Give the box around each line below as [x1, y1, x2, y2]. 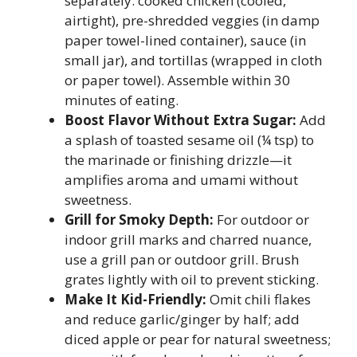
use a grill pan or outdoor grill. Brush [65, 250, 299, 269]
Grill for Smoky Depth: [65, 210, 214, 229]
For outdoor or [214, 210, 309, 229]
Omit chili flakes [206, 290, 311, 308]
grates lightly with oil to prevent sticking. [65, 270, 319, 288]
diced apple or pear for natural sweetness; [65, 330, 331, 348]
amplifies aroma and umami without [65, 171, 298, 189]
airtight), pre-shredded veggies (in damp [65, 11, 320, 29]
